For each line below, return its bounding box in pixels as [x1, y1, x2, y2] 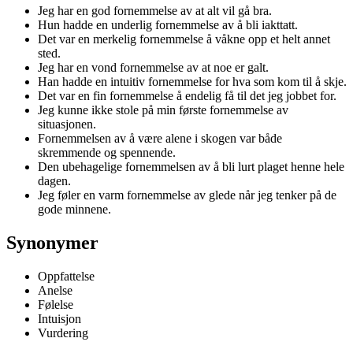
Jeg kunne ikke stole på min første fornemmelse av [38, 102, 288, 117]
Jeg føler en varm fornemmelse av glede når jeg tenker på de [38, 188, 336, 202]
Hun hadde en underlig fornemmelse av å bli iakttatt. [38, 17, 298, 32]
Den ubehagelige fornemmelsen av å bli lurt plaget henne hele [38, 159, 344, 173]
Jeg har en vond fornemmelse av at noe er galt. [38, 60, 269, 74]
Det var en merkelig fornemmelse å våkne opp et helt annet [38, 32, 330, 46]
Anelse [38, 283, 72, 297]
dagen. [38, 173, 71, 188]
